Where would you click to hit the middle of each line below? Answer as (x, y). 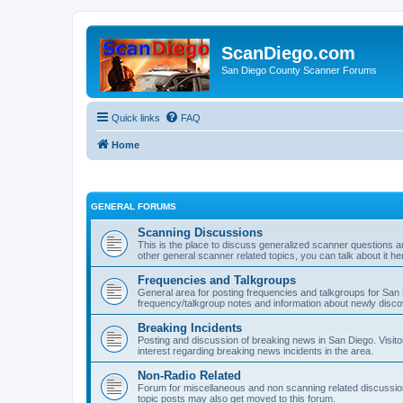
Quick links (136, 118)
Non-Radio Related (189, 375)
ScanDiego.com (288, 53)
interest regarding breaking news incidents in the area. (255, 350)
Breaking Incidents (190, 327)
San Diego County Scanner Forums (299, 70)
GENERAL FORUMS (134, 206)
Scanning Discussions (200, 232)
